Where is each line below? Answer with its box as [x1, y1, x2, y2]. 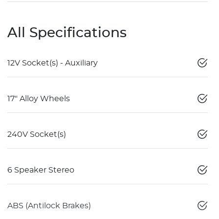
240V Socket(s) [7, 130, 66, 138]
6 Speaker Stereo [7, 166, 74, 174]
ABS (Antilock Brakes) [7, 201, 91, 210]
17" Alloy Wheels [7, 94, 70, 103]
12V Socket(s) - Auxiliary [7, 59, 98, 67]
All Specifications [7, 26, 127, 40]
